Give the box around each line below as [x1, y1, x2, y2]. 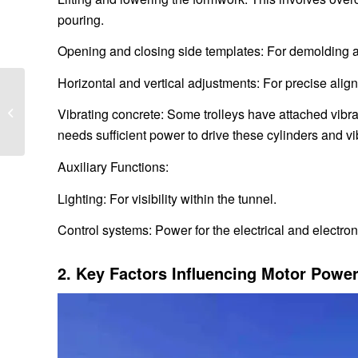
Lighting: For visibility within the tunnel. [58, 189, 276, 208]
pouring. [58, 10, 104, 29]
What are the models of [28, 87, 136, 102]
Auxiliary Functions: [58, 157, 169, 176]
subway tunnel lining [28, 104, 121, 119]
